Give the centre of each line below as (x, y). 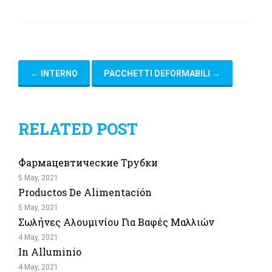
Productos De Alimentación (85, 192)
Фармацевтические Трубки (88, 162)
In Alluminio (50, 252)
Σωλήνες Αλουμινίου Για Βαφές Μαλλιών (116, 222)
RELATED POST (78, 129)
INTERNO (58, 73)
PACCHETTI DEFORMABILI (158, 73)
